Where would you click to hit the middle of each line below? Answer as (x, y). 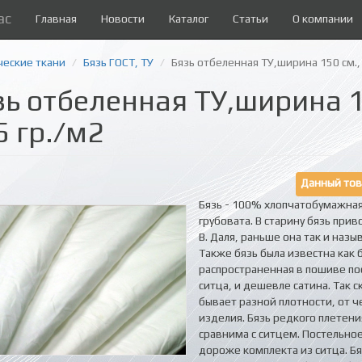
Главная (56, 19)
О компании (323, 19)
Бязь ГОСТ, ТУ (118, 62)
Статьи (250, 19)
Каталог (189, 19)
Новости (123, 19)
